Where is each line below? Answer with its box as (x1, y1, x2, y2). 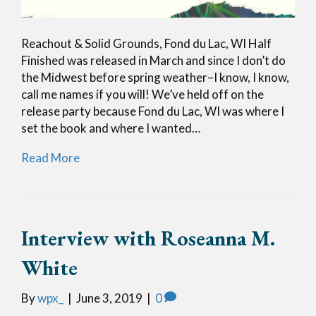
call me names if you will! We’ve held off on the (21, 86, 264, 102)
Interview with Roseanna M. (21, 224, 275, 252)
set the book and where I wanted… (21, 120, 200, 135)
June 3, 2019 (76, 290, 142, 305)
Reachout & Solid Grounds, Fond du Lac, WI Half (21, 35, 272, 51)
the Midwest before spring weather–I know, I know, (21, 69, 289, 85)
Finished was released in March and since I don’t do (21, 52, 286, 68)
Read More (21, 150, 80, 165)
